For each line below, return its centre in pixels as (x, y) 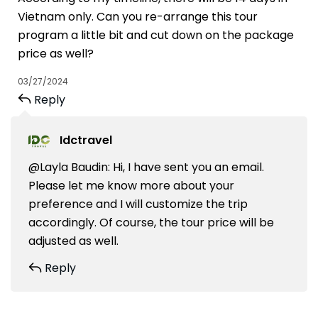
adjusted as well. (73, 241)
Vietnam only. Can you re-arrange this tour (138, 17)
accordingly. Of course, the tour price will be (151, 223)
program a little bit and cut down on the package (156, 35)
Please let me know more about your (131, 186)
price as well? (56, 54)
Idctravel (86, 141)
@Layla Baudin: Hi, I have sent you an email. (146, 168)
